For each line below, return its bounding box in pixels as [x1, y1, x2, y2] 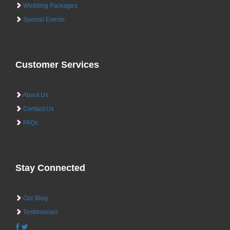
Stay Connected [15, 162, 85, 173]
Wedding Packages [22, 2, 78, 9]
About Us [22, 91, 48, 99]
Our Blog [22, 194, 48, 202]
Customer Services [15, 59, 99, 70]
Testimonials [22, 208, 58, 216]
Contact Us [22, 105, 54, 112]
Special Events [22, 15, 65, 23]
